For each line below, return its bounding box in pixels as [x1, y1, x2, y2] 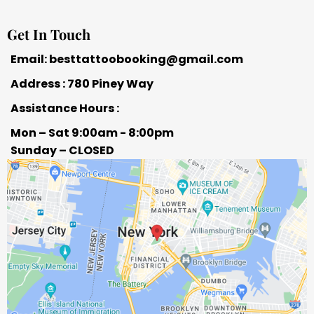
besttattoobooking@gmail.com [49, 51, 243, 68]
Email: [11, 51, 49, 68]
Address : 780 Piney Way [11, 76, 153, 93]
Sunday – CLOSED [11, 142, 114, 159]
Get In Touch [7, 25, 90, 44]
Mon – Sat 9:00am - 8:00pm [11, 125, 174, 142]
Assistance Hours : [11, 100, 119, 117]
